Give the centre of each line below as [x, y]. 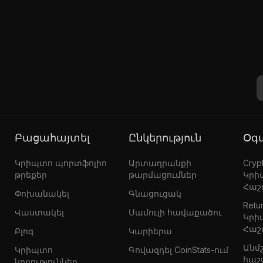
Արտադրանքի [160, 163]
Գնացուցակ [155, 193]
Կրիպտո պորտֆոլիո [60, 163]
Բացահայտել [56, 137]
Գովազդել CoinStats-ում [179, 249]
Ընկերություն [169, 137]
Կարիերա [151, 231]
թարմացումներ [163, 174]
